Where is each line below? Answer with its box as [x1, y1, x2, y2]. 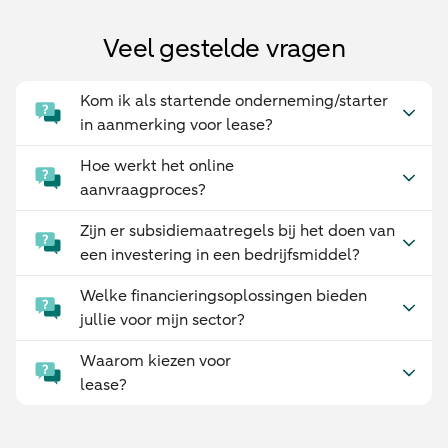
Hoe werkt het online [80, 155, 234, 177]
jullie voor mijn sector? [80, 309, 245, 331]
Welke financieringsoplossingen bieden [80, 285, 367, 307]
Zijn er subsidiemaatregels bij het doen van [80, 220, 395, 242]
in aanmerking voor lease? [80, 114, 273, 136]
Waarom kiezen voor [80, 350, 231, 372]
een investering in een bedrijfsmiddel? [80, 244, 360, 266]
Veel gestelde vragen [102, 31, 346, 66]
